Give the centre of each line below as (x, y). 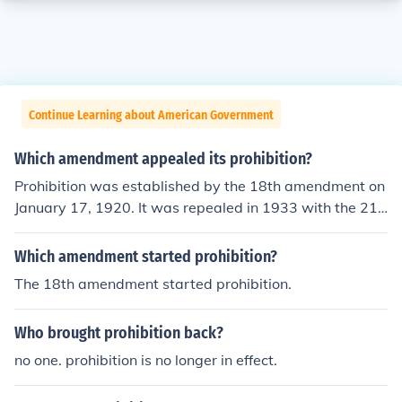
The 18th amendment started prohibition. (153, 284)
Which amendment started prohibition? (146, 257)
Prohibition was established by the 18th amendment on (200, 186)
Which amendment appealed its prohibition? (163, 159)
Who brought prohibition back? (119, 333)
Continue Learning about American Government (151, 115)
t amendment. (61, 229)
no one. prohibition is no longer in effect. (146, 360)
